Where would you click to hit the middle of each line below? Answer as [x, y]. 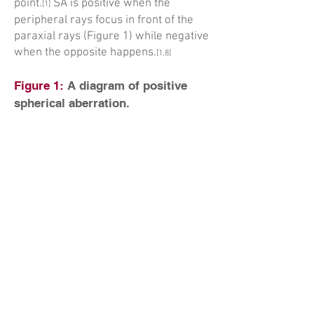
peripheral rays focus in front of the [104, 20]
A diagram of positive [125, 86]
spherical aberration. [72, 103]
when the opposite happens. [85, 53]
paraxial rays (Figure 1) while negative [111, 36]
